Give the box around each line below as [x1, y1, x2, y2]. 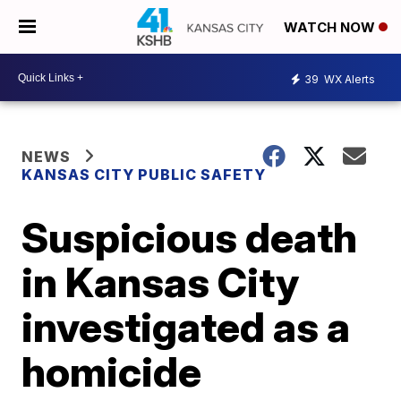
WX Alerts [321, 72, 375, 86]
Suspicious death [21, 212, 358, 262]
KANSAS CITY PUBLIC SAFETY [21, 166, 267, 183]
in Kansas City [21, 257, 300, 307]
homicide [21, 346, 202, 397]
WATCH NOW [284, 19, 379, 37]
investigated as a [21, 302, 351, 352]
